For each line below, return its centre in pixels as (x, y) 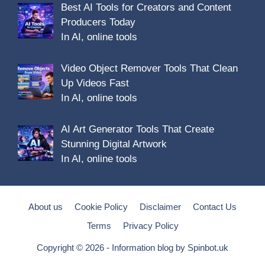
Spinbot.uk (208, 248)
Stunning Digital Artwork (114, 144)
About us (46, 207)
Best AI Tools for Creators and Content (146, 7)
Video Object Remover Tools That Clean (149, 69)
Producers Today (98, 22)
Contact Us (215, 207)
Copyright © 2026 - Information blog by (112, 248)
